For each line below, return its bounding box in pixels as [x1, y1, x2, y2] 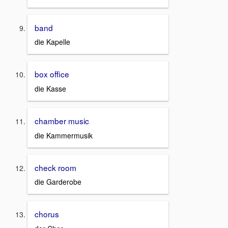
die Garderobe [35, 177, 81, 187]
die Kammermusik [35, 130, 93, 140]
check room [35, 161, 76, 173]
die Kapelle [35, 37, 70, 47]
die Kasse [35, 83, 66, 94]
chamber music [35, 115, 89, 126]
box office [35, 68, 69, 80]
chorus [35, 208, 59, 220]
